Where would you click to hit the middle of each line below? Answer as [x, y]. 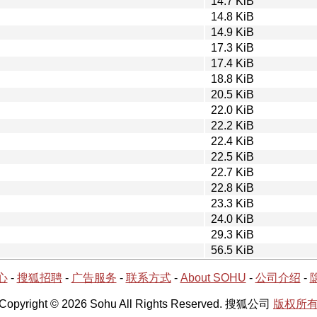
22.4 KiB [232, 141]
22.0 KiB [232, 110]
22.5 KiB [232, 156]
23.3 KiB [232, 203]
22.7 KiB [232, 172]
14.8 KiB [232, 16]
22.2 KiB [232, 125]
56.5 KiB [232, 250]
